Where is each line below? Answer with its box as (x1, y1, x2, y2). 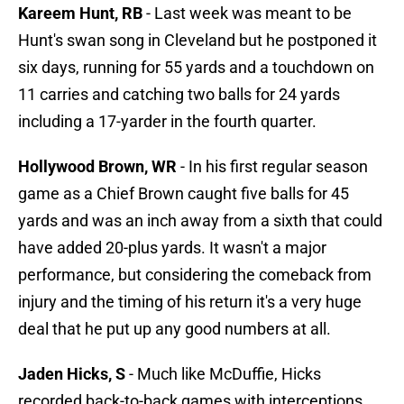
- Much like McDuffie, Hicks (125, 364, 321, 384)
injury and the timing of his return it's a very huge (18, 292, 362, 312)
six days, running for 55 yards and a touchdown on (18, 58, 374, 78)
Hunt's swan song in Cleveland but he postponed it (18, 31, 377, 50)
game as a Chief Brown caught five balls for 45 (18, 184, 349, 204)
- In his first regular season (177, 157, 368, 177)
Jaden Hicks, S (18, 364, 125, 384)
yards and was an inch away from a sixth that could (18, 211, 382, 231)
